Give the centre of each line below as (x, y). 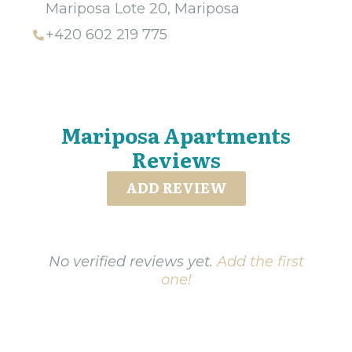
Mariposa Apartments (176, 134)
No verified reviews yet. (132, 261)
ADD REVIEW (176, 187)
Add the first (260, 261)
